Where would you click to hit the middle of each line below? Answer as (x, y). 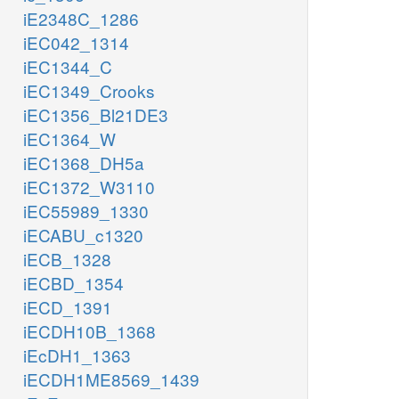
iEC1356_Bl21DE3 (96, 115)
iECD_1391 (68, 307)
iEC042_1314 (76, 43)
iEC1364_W (69, 139)
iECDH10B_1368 (90, 331)
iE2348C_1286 (81, 19)
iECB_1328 (67, 259)
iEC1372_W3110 (89, 187)
